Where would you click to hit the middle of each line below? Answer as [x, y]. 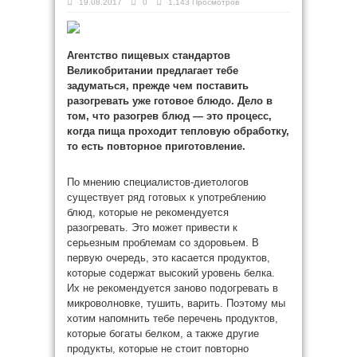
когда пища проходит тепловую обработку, [178, 131]
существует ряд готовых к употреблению [167, 197]
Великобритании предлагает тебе [153, 71]
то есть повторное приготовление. [158, 146]
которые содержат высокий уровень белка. [171, 273]
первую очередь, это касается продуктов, [169, 258]
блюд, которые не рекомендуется [148, 212]
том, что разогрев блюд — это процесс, [169, 116]
